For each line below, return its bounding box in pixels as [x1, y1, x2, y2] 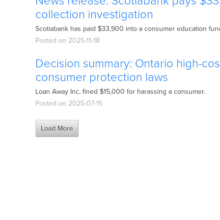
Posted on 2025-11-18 [35, 36, 100, 45]
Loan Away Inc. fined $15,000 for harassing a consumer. [35, 87, 205, 96]
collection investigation [35, 7, 153, 22]
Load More [41, 124, 73, 133]
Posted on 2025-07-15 [35, 99, 103, 108]
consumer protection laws [35, 70, 168, 84]
